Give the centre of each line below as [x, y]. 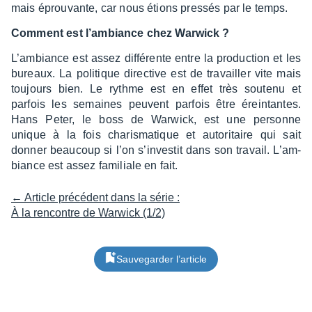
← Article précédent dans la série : [95, 197]
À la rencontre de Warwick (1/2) [88, 213]
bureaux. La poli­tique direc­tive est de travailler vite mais [156, 73]
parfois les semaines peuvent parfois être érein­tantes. [156, 104]
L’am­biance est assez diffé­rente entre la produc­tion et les [156, 58]
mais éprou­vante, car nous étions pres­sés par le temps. [150, 8]
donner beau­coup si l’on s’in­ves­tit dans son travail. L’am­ [156, 150]
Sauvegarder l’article [162, 259]
